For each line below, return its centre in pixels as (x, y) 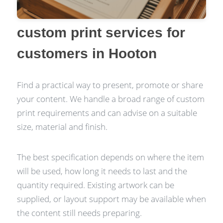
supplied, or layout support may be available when (111, 199)
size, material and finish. (62, 126)
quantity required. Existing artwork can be (95, 185)
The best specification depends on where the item (110, 157)
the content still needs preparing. (79, 213)
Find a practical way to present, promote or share (110, 85)
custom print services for (101, 32)
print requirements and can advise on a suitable (107, 112)
